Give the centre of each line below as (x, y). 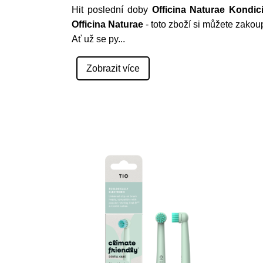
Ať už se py (95, 39)
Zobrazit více (113, 68)
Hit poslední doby (112, 10)
